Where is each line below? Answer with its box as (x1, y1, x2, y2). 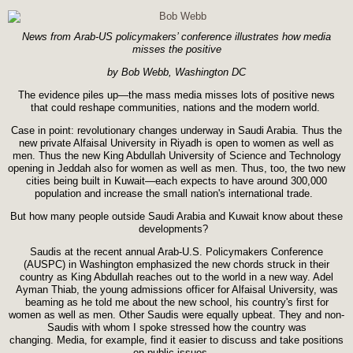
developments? (139, 223, 211, 236)
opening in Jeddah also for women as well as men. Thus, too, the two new (8, 162, 345, 175)
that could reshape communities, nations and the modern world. (30, 102, 320, 114)
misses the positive (132, 43, 221, 56)
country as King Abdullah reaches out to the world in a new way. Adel (20, 271, 333, 284)
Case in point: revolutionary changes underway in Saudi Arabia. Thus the (11, 124, 342, 137)
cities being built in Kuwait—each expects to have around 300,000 (26, 175, 327, 188)
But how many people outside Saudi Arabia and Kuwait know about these (10, 210, 343, 223)
